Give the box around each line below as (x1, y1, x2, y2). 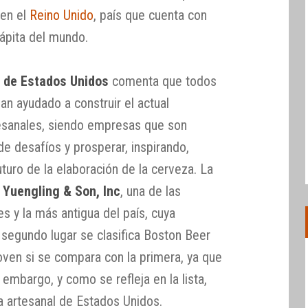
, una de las (120, 182, 181, 199)
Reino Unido (30, 6, 94, 23)
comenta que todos (109, 72, 217, 89)
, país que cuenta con (93, 6, 208, 23)
